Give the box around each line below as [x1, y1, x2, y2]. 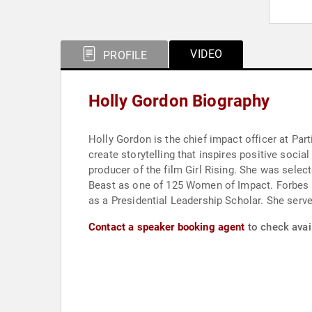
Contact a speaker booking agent [88, 221, 245, 233]
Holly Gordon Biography [88, 91, 270, 111]
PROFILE [100, 49, 148, 62]
